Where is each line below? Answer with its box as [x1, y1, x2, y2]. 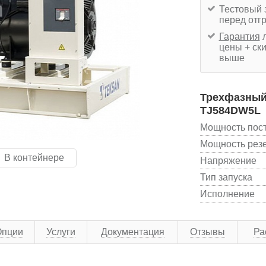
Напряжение [199, 155, 256, 166]
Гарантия [218, 31, 260, 42]
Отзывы [190, 226, 225, 237]
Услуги [46, 226, 75, 237]
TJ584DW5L [199, 104, 261, 116]
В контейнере [4, 153, 64, 163]
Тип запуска [199, 172, 252, 182]
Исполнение [199, 188, 255, 199]
